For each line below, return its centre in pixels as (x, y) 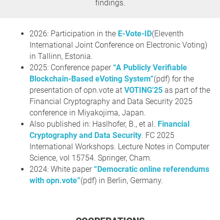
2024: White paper (62, 169)
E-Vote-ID (135, 33)
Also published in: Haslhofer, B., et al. (94, 124)
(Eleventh (168, 33)
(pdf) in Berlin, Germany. (122, 180)
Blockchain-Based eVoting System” (92, 79)
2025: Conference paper (71, 67)
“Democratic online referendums (151, 169)
